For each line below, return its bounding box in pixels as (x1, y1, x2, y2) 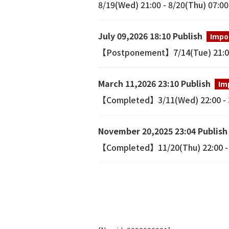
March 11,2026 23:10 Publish (98, 77, 211, 89)
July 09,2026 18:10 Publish (98, 30, 202, 42)
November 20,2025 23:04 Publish (98, 125, 227, 137)
